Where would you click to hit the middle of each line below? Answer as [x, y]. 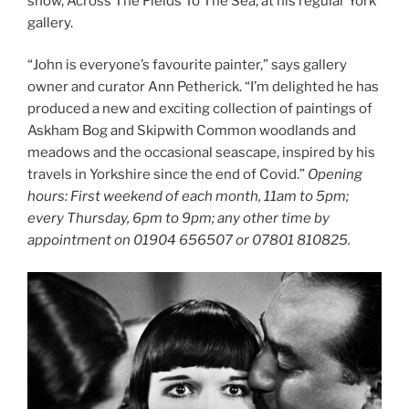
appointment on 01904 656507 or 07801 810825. [189, 241]
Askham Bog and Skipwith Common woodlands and [192, 131]
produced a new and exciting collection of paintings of [200, 109]
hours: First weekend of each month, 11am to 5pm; [188, 197]
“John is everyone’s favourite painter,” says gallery [187, 65]
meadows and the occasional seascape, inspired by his [201, 153]
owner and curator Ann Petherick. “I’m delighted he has [203, 87]
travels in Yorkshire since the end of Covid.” [168, 175]
